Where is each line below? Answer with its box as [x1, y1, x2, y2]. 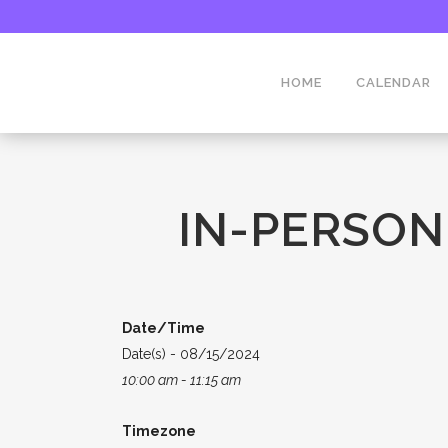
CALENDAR [356, 75, 431, 90]
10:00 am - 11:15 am [122, 372, 241, 388]
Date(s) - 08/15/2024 [122, 346, 260, 362]
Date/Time [122, 320, 205, 336]
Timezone [122, 423, 196, 439]
